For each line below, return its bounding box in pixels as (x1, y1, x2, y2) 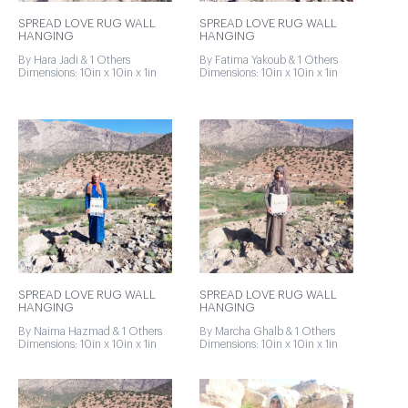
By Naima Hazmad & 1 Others (18, 326, 162, 337)
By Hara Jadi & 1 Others (18, 55, 130, 66)
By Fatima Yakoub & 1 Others (199, 55, 338, 66)
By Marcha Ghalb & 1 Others (199, 326, 335, 337)
